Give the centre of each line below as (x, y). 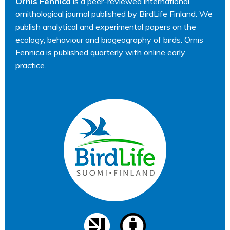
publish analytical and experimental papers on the (106, 27)
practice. (31, 65)
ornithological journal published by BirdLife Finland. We (114, 14)
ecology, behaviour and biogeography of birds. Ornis (109, 40)
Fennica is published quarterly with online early (100, 52)
